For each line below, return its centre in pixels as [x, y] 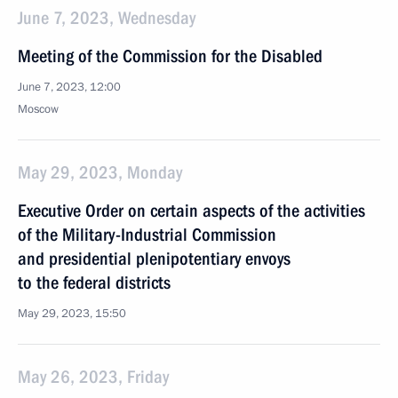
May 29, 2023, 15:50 [72, 314]
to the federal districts [94, 283]
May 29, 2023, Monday [100, 172]
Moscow [38, 109]
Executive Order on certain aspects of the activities [191, 211]
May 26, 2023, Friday [93, 377]
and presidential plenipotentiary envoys [154, 259]
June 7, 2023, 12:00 [69, 87]
